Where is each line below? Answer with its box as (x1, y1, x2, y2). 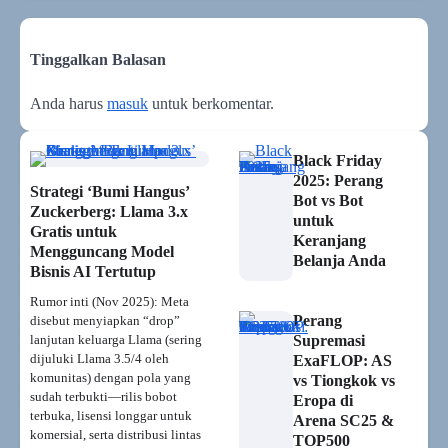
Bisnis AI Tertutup (30, 262, 156, 280)
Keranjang (292, 231, 366, 249)
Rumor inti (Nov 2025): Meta (30, 293, 189, 309)
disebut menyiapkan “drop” (30, 312, 180, 328)
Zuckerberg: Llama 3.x (30, 202, 188, 220)
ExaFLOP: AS (292, 351, 392, 369)
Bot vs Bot (292, 191, 363, 209)
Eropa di (292, 391, 353, 409)
